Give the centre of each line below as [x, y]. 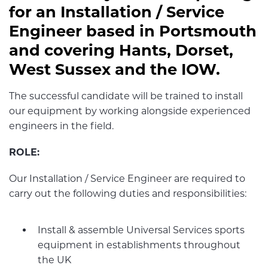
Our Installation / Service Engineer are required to [127, 179]
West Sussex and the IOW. [115, 69]
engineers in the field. [61, 126]
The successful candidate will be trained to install [126, 96]
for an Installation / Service [117, 12]
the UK [54, 260]
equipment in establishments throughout [139, 245]
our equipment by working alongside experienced [130, 111]
